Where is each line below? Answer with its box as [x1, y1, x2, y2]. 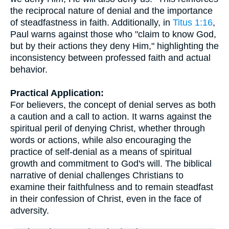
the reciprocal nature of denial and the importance [10, 6, 213, 16]
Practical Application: [10, 88, 104, 98]
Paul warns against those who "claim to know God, [10, 29, 216, 39]
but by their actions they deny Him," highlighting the [10, 41, 219, 51]
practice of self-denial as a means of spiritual [10, 147, 192, 157]
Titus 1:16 [173, 17, 213, 28]
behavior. [10, 64, 48, 75]
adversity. [10, 205, 49, 216]
